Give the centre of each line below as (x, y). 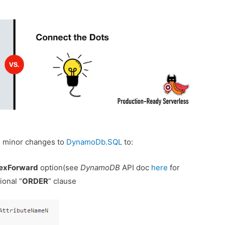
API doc (136, 168)
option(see (60, 168)
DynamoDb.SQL (94, 142)
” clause (63, 181)
